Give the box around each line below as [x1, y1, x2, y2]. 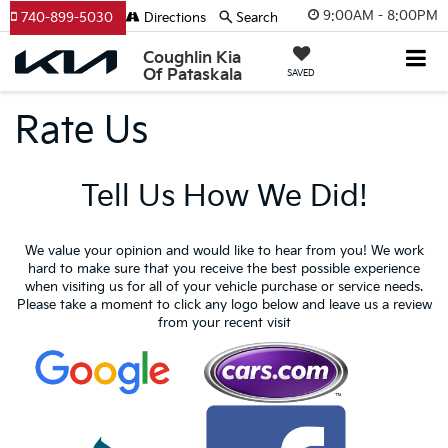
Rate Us [15, 110, 148, 153]
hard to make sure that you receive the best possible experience [28, 261, 420, 277]
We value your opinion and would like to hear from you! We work [24, 243, 424, 259]
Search [236, 10, 278, 26]
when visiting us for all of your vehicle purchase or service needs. [25, 279, 423, 295]
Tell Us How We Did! [80, 179, 368, 215]
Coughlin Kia [143, 48, 242, 68]
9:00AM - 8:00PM [323, 7, 438, 24]
